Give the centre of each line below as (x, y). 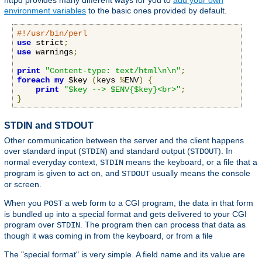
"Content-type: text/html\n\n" (113, 71)
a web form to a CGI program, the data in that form (158, 203)
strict (47, 43)
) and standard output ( (147, 151)
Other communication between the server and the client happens (124, 140)
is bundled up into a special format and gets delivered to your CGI (125, 214)
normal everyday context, (52, 162)
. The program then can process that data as (163, 224)
